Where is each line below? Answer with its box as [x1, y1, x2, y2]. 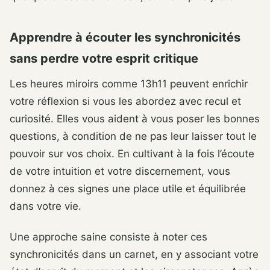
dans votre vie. [10, 200, 81, 213]
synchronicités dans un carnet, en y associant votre [10, 248, 259, 261]
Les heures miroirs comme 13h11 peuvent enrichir [10, 78, 248, 90]
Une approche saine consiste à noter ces [10, 231, 207, 243]
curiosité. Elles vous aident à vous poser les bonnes [10, 113, 260, 125]
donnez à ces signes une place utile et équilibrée [10, 183, 246, 195]
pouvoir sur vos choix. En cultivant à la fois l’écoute [10, 148, 254, 160]
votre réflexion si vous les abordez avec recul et [10, 95, 241, 108]
